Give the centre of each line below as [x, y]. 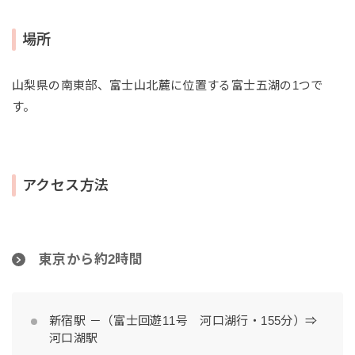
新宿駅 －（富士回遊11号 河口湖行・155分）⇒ [183, 321]
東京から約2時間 [91, 260]
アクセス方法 [66, 186]
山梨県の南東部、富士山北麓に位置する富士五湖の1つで [168, 86]
